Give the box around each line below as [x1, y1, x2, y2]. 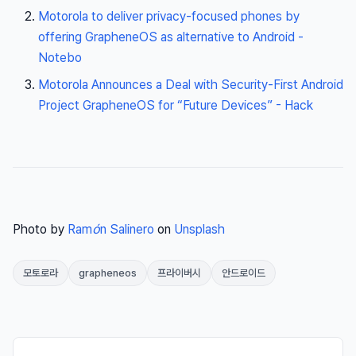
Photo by [13, 222, 68, 238]
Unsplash [174, 222, 225, 238]
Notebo [38, 50, 82, 66]
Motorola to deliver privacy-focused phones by [38, 9, 300, 25]
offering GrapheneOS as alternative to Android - [38, 29, 304, 45]
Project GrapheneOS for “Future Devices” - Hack [38, 98, 313, 114]
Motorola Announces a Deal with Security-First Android [38, 77, 343, 93]
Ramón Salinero [68, 222, 154, 238]
